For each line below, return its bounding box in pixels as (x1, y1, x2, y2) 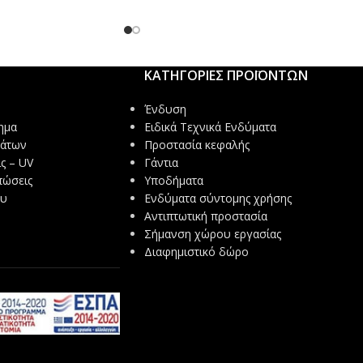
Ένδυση (143, 101, 186, 117)
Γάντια (143, 155, 178, 171)
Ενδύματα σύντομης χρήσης (143, 190, 292, 207)
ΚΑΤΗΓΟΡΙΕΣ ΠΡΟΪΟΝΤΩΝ (143, 66, 308, 85)
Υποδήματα (143, 173, 203, 189)
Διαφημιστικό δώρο (143, 244, 249, 260)
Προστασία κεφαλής (143, 137, 250, 153)
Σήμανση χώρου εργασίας (143, 226, 281, 242)
